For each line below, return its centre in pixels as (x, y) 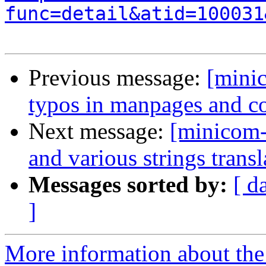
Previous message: (118, 78)
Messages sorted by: (128, 185)
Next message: (99, 131)
